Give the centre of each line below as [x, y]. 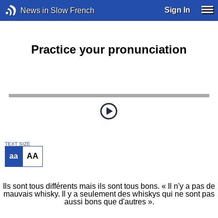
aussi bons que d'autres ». [109, 202]
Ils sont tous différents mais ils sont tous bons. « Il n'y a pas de [109, 186]
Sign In [178, 10]
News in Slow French [57, 10]
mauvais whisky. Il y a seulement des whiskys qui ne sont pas [109, 194]
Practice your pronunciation [109, 49]
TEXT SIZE [17, 144]
